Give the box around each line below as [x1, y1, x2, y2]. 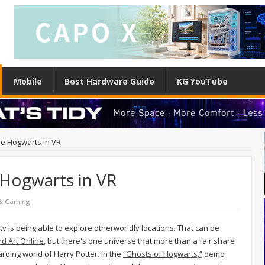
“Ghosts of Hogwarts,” [123, 248, 202, 259]
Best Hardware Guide [64, 76, 154, 87]
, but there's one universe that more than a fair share [44, 235, 235, 246]
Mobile [14, 76, 42, 87]
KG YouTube [177, 76, 228, 87]
